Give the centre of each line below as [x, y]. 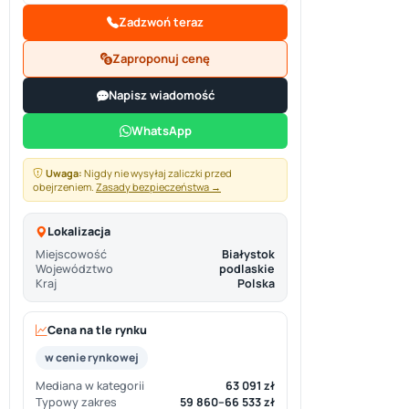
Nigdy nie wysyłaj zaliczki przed [157, 173]
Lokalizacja [79, 231]
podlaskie [247, 269]
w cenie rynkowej [92, 357]
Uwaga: [64, 173]
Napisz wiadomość [161, 95]
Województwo [74, 269]
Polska [256, 283]
